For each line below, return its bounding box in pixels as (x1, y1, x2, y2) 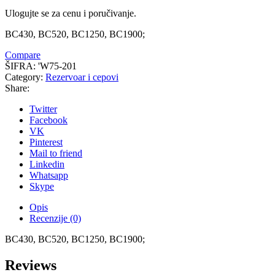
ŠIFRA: (5, 60, 38, 71)
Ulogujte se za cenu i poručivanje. (5, 7, 136, 18)
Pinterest (29, 136, 63, 147)
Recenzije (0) (29, 212, 81, 223)
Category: (5, 71, 45, 82)
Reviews (5, 257, 56, 273)
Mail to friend (29, 147, 82, 158)
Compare (5, 49, 41, 60)
